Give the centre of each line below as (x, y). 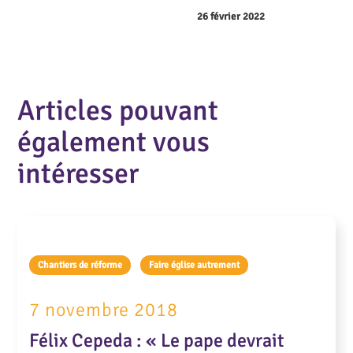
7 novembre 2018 (104, 309)
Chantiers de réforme (80, 265)
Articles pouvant (118, 110)
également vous (114, 142)
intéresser (78, 173)
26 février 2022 (230, 16)
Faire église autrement (195, 265)
